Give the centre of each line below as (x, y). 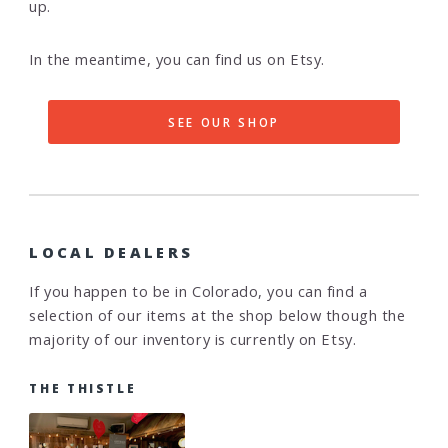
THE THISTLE (83, 388)
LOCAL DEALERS (111, 252)
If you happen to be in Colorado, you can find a (198, 290)
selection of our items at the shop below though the (217, 314)
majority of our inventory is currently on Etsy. (193, 338)
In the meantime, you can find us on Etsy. (177, 58)
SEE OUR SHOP (224, 122)
